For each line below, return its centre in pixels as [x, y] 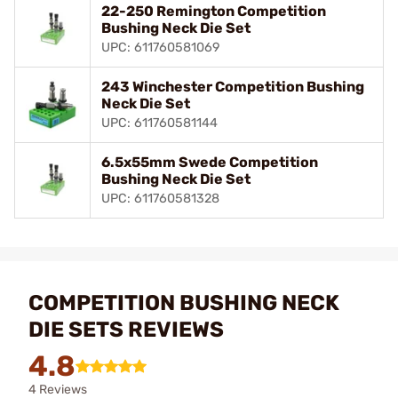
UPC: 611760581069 [161, 47]
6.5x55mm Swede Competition [210, 162]
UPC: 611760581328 [160, 198]
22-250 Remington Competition [214, 11]
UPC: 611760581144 [159, 123]
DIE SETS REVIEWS [126, 329]
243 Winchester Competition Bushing [233, 86]
